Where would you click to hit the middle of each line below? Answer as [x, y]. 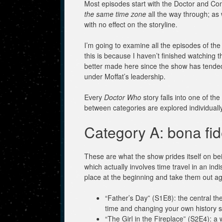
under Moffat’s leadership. [125, 76]
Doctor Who [123, 97]
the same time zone [115, 14]
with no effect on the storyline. [131, 24]
